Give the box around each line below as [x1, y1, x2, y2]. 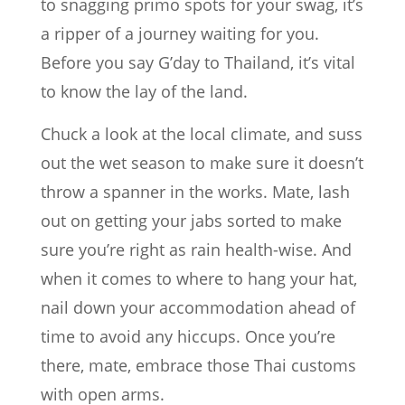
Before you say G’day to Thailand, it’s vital [41, 52, 355, 74]
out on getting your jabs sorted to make [41, 210, 342, 232]
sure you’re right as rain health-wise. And [41, 239, 352, 261]
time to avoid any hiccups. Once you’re [41, 325, 335, 348]
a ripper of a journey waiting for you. [41, 23, 319, 45]
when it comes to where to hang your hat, [41, 268, 357, 290]
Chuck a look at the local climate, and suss [41, 123, 363, 146]
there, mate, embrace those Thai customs [41, 354, 356, 377]
